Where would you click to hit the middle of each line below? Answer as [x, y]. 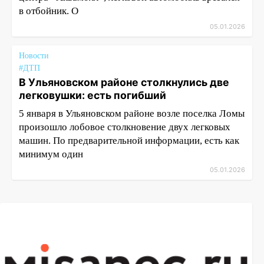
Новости [34, 56]
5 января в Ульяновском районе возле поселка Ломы [132, 113]
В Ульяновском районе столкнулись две [124, 82]
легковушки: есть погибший [93, 95]
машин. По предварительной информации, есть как [129, 141]
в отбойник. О [49, 11]
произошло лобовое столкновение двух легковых [125, 127]
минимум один [51, 154]
